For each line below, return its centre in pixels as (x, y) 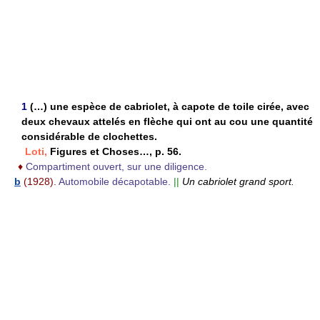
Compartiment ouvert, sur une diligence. (116, 167)
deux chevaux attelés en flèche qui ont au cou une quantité (167, 122)
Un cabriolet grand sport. (238, 182)
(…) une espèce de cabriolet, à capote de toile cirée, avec (170, 107)
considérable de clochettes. (89, 137)
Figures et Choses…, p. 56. (114, 152)
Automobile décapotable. (115, 182)
